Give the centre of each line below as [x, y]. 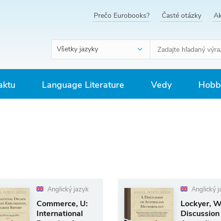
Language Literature [83, 85]
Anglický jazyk [67, 189]
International [59, 214]
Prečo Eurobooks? [122, 16]
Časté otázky [182, 16]
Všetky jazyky [77, 49]
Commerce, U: [62, 204]
